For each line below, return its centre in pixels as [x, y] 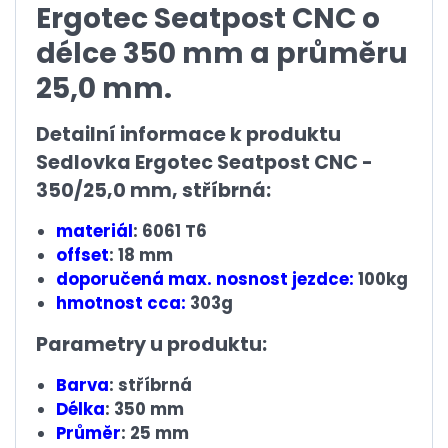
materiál [94, 231]
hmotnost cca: [121, 303]
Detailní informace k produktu [188, 134]
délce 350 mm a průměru [222, 53]
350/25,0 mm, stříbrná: [153, 190]
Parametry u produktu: [151, 344]
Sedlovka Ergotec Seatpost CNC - [204, 162]
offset [82, 255]
